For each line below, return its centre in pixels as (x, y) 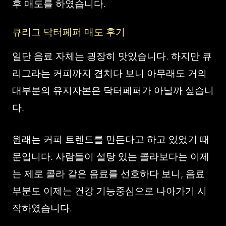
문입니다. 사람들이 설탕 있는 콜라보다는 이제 (111, 156)
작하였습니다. (42, 208)
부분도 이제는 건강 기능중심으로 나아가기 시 (109, 191)
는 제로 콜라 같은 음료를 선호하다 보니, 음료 (108, 174)
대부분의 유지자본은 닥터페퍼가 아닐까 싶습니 (113, 91)
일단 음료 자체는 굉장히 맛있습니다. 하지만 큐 (112, 56)
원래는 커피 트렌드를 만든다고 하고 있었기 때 (111, 139)
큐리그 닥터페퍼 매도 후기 (69, 32)
